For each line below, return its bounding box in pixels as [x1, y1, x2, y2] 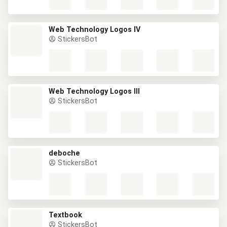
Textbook [49, 211, 82, 219]
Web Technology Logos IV [49, 25, 140, 34]
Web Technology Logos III [49, 87, 140, 96]
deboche [49, 149, 80, 158]
